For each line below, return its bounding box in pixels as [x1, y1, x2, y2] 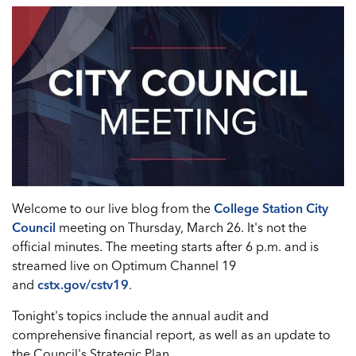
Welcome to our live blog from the [12, 199, 214, 216]
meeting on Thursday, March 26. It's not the [56, 219, 307, 235]
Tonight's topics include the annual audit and [12, 307, 269, 323]
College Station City [214, 199, 328, 216]
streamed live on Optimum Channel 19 [12, 257, 236, 273]
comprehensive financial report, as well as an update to [12, 326, 331, 342]
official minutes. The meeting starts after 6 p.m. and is [12, 238, 319, 254]
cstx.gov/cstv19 [37, 276, 129, 292]
